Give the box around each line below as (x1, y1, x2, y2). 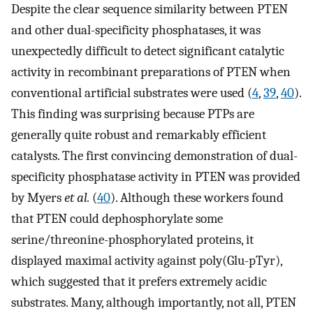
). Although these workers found (110, 189, 284, 205)
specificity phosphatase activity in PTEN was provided (11, 168, 300, 184)
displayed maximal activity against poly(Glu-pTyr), (11, 252, 282, 268)
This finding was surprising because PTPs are (11, 105, 254, 122)
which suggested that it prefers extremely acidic (11, 273, 267, 289)
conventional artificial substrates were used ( (11, 85, 252, 101)
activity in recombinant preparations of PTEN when (11, 64, 291, 80)
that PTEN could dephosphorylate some (11, 210, 223, 226)
